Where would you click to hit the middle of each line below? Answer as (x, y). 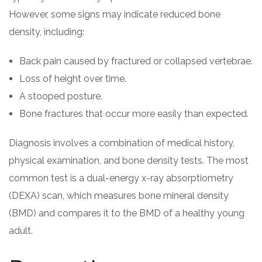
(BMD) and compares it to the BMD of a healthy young (127, 213)
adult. (21, 231)
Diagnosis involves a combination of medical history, (122, 143)
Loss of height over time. (73, 79)
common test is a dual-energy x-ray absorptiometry (121, 178)
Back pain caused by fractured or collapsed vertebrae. (136, 61)
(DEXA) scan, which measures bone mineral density (119, 196)
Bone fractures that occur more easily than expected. (134, 114)
